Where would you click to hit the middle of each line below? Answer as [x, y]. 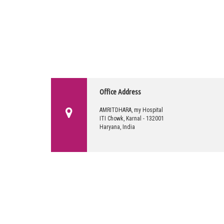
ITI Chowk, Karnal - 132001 [132, 118]
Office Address [120, 91]
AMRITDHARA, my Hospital [131, 110]
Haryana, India [117, 127]
